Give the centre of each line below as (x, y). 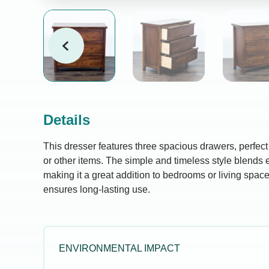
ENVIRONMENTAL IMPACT (119, 248)
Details (67, 120)
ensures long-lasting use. (97, 189)
